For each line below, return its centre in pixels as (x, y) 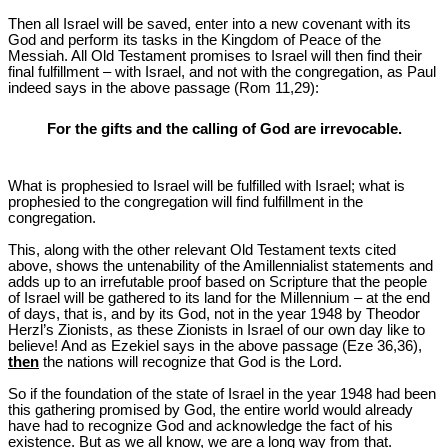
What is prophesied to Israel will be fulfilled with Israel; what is (206, 186)
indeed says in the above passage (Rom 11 (149, 87)
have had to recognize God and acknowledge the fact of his (200, 426)
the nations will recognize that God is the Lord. (190, 362)
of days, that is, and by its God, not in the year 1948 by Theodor (214, 314)
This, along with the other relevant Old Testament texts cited (202, 250)
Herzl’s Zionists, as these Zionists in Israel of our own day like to (216, 330)
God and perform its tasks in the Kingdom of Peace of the (194, 39)
